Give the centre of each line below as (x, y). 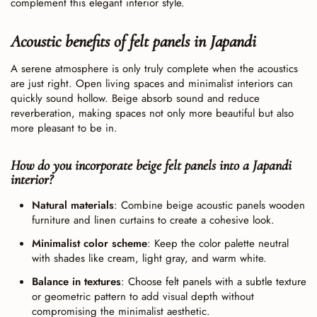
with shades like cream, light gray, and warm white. (149, 258)
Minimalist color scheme (90, 243)
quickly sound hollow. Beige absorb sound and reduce (135, 98)
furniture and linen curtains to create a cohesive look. (153, 220)
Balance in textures (76, 282)
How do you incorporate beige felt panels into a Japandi (151, 166)
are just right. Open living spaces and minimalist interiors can (152, 83)
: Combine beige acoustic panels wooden (209, 205)
